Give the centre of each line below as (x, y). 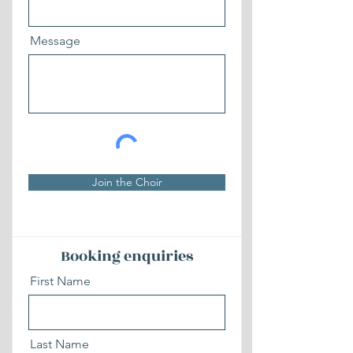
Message (55, 41)
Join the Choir (127, 182)
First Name (60, 281)
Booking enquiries (127, 256)
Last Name (59, 344)
